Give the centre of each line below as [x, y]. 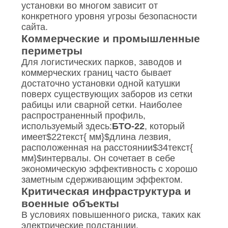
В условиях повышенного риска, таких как [111, 215]
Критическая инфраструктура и [106, 191]
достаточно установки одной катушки [101, 84]
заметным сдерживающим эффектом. [102, 180]
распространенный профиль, [83, 116]
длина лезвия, [140, 137]
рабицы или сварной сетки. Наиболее [102, 105]
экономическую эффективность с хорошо [109, 169]
